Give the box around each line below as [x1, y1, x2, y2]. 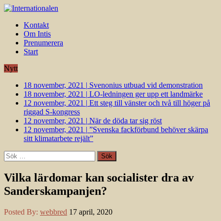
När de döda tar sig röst [89, 116, 162, 125]
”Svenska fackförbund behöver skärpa [89, 125, 208, 134]
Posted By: [4, 207, 40, 216]
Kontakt [24, 21, 49, 29]
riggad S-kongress [24, 108, 80, 116]
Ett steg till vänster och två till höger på [89, 99, 210, 107]
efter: [3, 159, 19, 168]
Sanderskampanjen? [4, 184, 107, 197]
